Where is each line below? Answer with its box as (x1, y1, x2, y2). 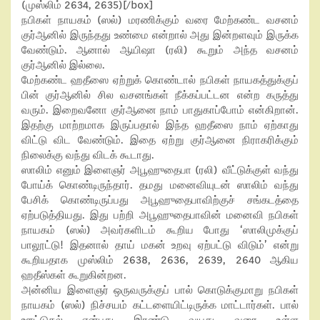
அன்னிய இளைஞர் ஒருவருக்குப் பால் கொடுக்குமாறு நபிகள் (21, 284, 299, 296)
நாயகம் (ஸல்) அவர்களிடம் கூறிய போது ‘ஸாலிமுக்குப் (21, 224, 299, 236)
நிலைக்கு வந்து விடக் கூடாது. (21, 149, 154, 161)
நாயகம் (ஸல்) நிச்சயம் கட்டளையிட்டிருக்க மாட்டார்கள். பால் (21, 299, 299, 311)
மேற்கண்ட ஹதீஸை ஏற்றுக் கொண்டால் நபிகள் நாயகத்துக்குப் (21, 74, 299, 86)
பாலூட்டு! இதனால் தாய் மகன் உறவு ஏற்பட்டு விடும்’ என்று (21, 239, 299, 251)
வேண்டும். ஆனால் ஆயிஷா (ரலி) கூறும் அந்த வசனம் (21, 44, 299, 56)
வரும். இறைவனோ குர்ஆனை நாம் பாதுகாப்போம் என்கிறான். (21, 104, 299, 116)
